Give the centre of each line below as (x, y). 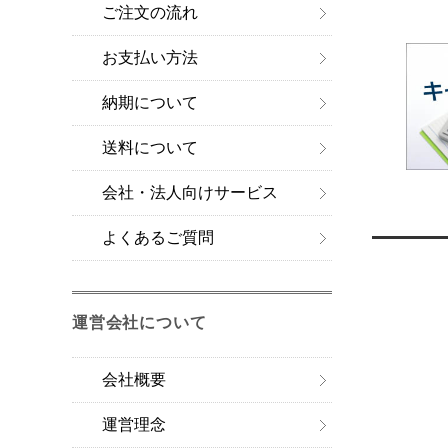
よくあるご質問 (158, 238)
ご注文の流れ (150, 13)
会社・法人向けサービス (190, 193)
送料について (150, 148)
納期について (150, 103)
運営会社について (139, 323)
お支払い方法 (150, 58)
